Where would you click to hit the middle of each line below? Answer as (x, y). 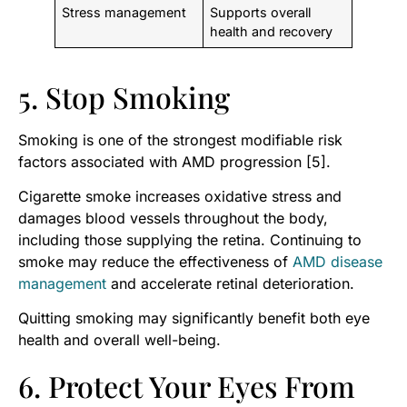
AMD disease (338, 261)
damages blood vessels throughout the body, (173, 218)
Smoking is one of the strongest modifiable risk (180, 139)
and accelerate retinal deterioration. (230, 283)
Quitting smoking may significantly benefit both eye (194, 318)
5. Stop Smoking (124, 96)
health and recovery (272, 31)
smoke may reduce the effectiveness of (155, 261)
